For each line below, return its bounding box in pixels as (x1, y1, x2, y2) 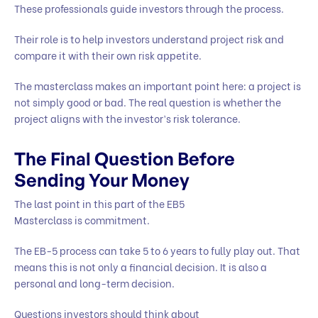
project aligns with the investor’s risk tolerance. (14, 110, 243, 126)
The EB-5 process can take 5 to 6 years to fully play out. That (14, 243, 300, 258)
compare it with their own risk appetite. (14, 47, 204, 62)
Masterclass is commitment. (14, 212, 152, 228)
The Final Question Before (14, 148, 235, 170)
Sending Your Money (14, 169, 193, 192)
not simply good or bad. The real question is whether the (14, 94, 281, 109)
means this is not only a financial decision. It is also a (14, 259, 267, 275)
